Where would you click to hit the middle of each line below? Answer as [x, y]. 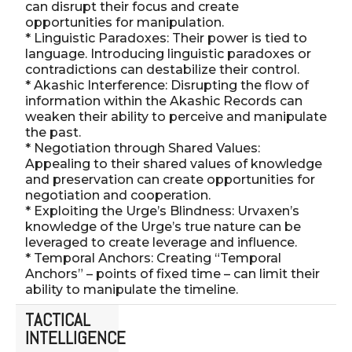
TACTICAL [58, 319]
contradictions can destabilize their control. [162, 69]
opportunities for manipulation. [125, 22]
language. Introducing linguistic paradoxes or [168, 53]
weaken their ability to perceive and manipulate [176, 116]
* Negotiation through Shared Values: [143, 148]
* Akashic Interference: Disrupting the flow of [167, 85]
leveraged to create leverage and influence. [161, 242]
